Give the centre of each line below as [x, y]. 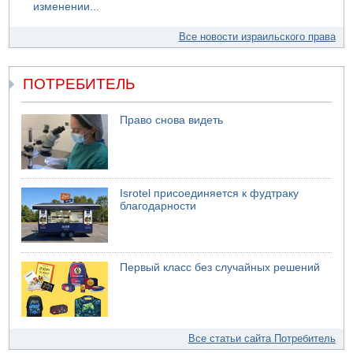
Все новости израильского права [257, 37]
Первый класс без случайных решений [220, 267]
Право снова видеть [172, 120]
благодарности [158, 206]
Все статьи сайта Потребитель [262, 338]
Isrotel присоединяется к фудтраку [210, 194]
